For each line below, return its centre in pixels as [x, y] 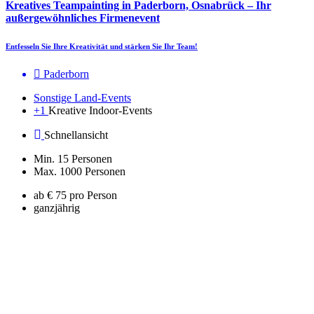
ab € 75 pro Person [75, 196]
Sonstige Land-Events [82, 98]
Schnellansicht [76, 135]
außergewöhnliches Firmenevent [83, 18]
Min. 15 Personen [73, 159]
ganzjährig [57, 208]
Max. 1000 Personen [80, 172]
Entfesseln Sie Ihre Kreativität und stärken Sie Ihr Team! [102, 47]
